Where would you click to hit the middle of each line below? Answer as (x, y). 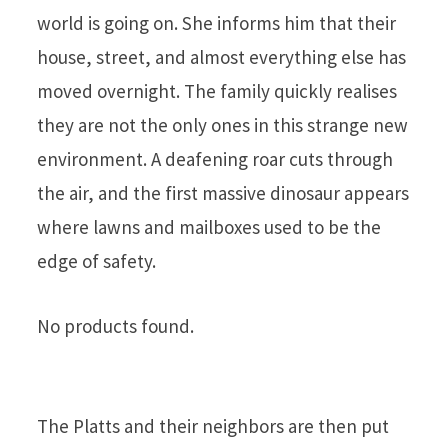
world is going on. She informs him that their (216, 23)
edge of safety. (96, 261)
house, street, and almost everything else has (221, 57)
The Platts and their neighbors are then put (213, 425)
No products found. (115, 326)
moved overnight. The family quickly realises (217, 91)
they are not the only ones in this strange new (222, 125)
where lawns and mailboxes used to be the (209, 227)
